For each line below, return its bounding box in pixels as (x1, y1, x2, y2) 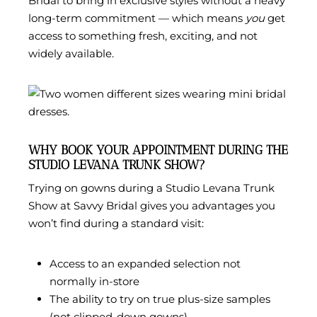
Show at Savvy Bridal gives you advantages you (28, 199, 275, 213)
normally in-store (50, 275, 139, 289)
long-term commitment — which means (28, 11, 246, 25)
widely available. (28, 47, 114, 61)
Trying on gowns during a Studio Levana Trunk (28, 181, 275, 195)
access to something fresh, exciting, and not (28, 29, 258, 43)
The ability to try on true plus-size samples (50, 292, 270, 306)
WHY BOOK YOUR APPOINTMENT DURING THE (28, 142, 288, 158)
